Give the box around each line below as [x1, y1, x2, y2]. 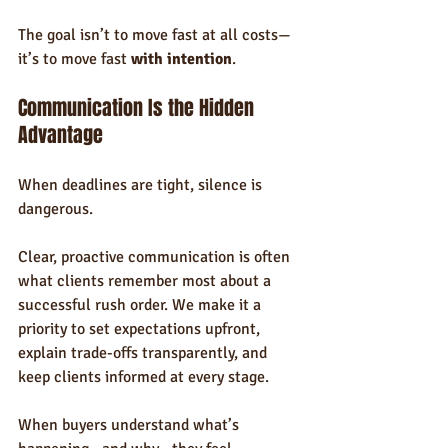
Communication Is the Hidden [18, 93, 259, 123]
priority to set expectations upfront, [18, 319, 264, 339]
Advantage [18, 120, 103, 150]
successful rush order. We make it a [18, 295, 265, 315]
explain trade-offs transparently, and [18, 343, 271, 363]
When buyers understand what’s [18, 415, 243, 435]
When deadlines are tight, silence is [18, 175, 266, 195]
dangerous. [18, 199, 93, 219]
